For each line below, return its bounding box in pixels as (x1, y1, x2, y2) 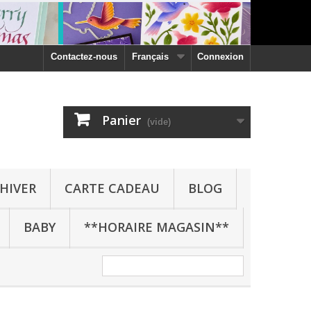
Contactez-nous (51, 51, 117, 62)
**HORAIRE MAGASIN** (84, 219, 229, 235)
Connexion (197, 51, 244, 62)
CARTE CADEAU (65, 180, 160, 196)
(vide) (147, 117, 171, 127)
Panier (102, 112, 141, 128)
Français (132, 51, 169, 62)
